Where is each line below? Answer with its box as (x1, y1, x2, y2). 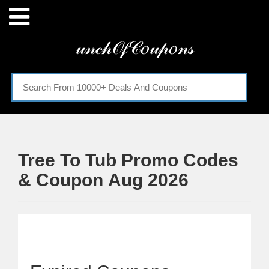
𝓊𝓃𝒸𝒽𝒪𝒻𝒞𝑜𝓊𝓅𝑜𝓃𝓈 (75, 38, 194, 58)
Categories (19, 74, 92, 91)
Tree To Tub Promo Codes (18, 150, 238, 170)
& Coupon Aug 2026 (18, 170, 189, 190)
